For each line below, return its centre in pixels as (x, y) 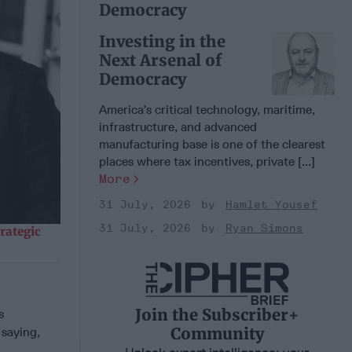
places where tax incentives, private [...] (207, 161)
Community (217, 333)
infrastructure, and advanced (178, 126)
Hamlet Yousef (271, 204)
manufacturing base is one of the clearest (212, 144)
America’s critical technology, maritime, (207, 109)
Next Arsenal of (160, 60)
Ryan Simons (264, 228)
